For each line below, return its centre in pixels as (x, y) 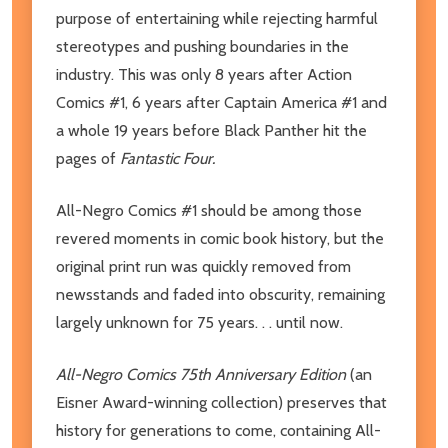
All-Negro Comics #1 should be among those (209, 210)
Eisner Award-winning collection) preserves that (221, 402)
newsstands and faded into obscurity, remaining (220, 294)
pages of (88, 158)
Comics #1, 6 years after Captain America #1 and (221, 102)
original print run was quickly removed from (203, 266)
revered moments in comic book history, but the (220, 238)
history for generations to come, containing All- (218, 430)
